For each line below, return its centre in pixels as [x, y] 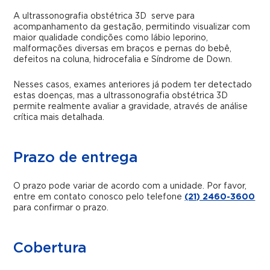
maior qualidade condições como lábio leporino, [112, 38]
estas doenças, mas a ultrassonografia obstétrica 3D [121, 96]
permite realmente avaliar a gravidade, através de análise [131, 107]
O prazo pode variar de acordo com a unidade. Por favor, [130, 186]
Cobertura [50, 248]
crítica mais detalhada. [59, 118]
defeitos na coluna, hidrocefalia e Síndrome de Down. [123, 60]
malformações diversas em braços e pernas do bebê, [123, 49]
